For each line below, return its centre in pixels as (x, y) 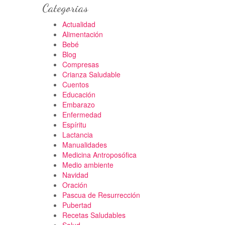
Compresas (80, 64)
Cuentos (75, 84)
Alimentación (82, 34)
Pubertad (77, 205)
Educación (79, 94)
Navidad (75, 175)
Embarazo (78, 104)
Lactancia (77, 135)
